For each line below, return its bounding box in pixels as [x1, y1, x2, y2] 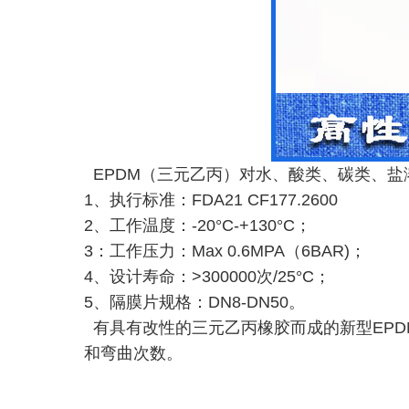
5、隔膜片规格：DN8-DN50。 [84, 293, 305, 311]
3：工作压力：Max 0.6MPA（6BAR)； [84, 242, 366, 260]
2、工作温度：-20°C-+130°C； [84, 216, 311, 235]
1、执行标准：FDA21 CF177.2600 [84, 191, 338, 209]
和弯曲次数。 [84, 344, 183, 362]
